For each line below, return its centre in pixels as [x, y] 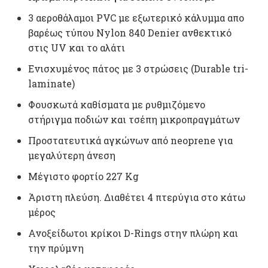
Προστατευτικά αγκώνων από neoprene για [130, 141]
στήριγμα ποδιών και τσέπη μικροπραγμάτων [134, 120]
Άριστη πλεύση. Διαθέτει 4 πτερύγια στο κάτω [137, 197]
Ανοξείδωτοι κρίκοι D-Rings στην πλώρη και [133, 233]
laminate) [51, 84]
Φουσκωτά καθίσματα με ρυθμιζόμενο [117, 105]
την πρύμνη [56, 248]
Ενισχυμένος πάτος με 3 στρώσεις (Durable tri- [138, 69]
